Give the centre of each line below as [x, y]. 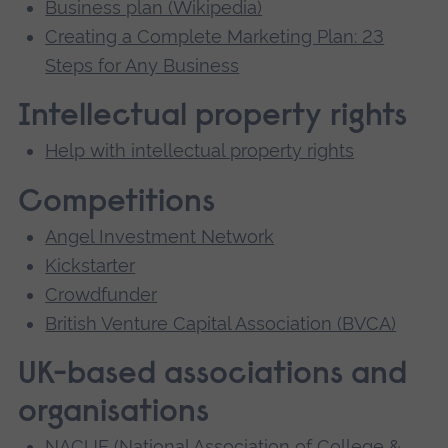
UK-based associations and [212, 374]
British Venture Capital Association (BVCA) [221, 323]
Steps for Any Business [142, 66]
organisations [113, 412]
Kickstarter [90, 265]
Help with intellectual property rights [200, 151]
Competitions [116, 202]
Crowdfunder [101, 294]
